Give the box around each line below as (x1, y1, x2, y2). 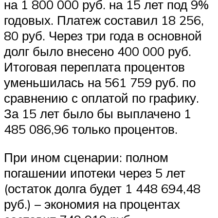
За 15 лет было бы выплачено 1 (4, 106, 191, 122)
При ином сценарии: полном (4, 149, 168, 165)
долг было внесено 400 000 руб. (4, 43, 191, 59)
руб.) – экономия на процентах (4, 196, 180, 212)
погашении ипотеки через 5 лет (4, 165, 185, 181)
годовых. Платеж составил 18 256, (4, 12, 204, 28)
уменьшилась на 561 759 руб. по (4, 74, 196, 91)
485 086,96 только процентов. (4, 121, 178, 137)
